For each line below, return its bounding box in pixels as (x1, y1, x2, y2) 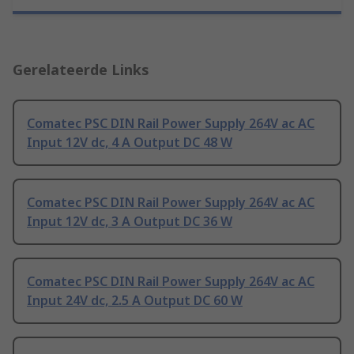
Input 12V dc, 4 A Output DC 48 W (27, 134, 232, 152)
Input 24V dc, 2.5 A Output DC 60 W (27, 292, 243, 310)
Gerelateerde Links (13, 60, 149, 80)
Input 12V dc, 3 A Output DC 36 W (27, 213, 232, 231)
